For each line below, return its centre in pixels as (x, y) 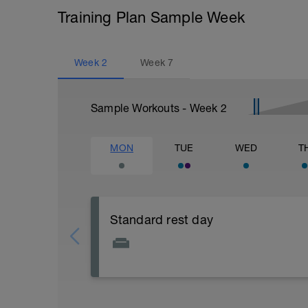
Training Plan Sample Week (151, 17)
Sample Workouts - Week (156, 108)
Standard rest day (161, 220)
